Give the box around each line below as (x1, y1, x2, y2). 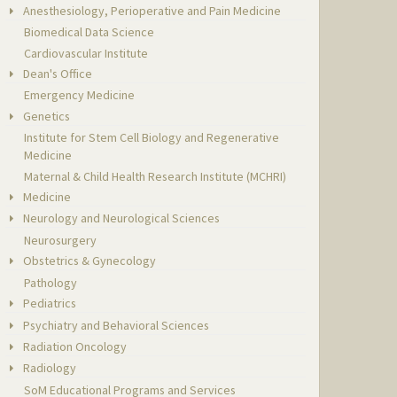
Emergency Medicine (24, 87, 136, 104)
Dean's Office (20, 65, 93, 82)
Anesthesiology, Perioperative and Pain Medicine (20, 2, 282, 19)
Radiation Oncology (20, 339, 128, 354)
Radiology (20, 360, 77, 377)
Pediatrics (20, 295, 77, 312)
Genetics (20, 107, 71, 124)
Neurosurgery (24, 231, 97, 248)
